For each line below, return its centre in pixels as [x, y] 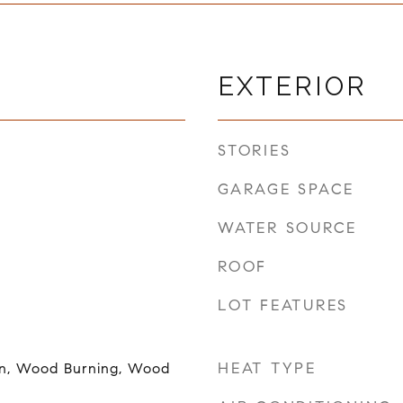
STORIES [255, 150]
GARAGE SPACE [286, 189]
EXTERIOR [292, 86]
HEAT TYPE [267, 368]
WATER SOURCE [287, 228]
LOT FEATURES [283, 305]
